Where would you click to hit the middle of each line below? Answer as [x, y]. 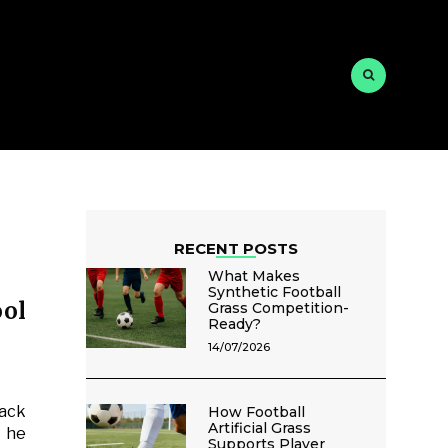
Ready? [235, 324]
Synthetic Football [275, 292]
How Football [257, 412]
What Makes [254, 276]
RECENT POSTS [236, 248]
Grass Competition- [279, 308]
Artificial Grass [260, 428]
